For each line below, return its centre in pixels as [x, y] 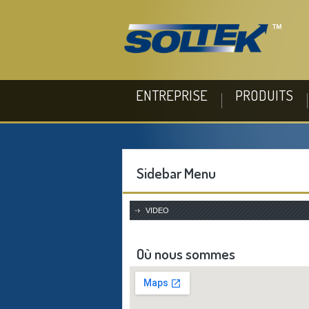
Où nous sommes [186, 253]
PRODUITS [264, 95]
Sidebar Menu [176, 173]
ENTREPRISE [172, 95]
